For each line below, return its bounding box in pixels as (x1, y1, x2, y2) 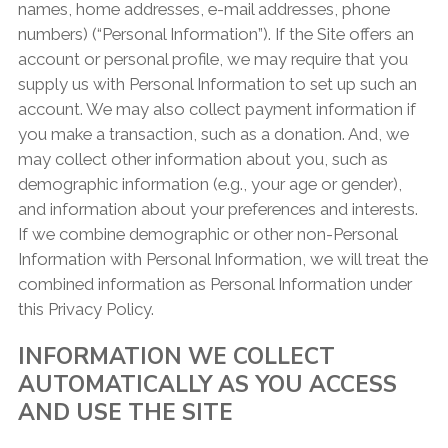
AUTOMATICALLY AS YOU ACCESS (17, 369, 397, 401)
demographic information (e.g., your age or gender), (17, 174, 402, 195)
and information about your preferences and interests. (17, 199, 418, 220)
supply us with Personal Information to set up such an (17, 74, 417, 95)
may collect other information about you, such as (17, 149, 388, 170)
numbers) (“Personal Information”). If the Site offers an (17, 24, 414, 45)
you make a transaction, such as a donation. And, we (17, 124, 409, 145)
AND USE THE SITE (17, 397, 233, 429)
